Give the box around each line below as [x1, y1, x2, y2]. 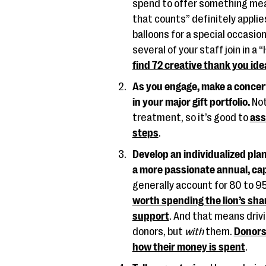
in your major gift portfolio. [132, 96, 252, 108]
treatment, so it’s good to [132, 112, 250, 123]
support [132, 210, 169, 222]
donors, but [132, 226, 185, 237]
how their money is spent [132, 241, 245, 253]
